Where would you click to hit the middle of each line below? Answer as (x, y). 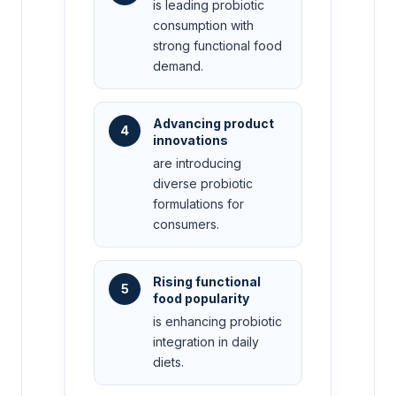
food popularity (201, 299)
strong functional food (217, 46)
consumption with (203, 26)
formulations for (198, 204)
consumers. (186, 225)
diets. (168, 362)
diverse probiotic (203, 184)
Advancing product (213, 124)
